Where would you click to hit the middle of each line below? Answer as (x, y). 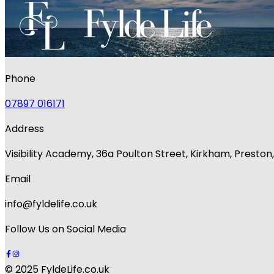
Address (24, 129)
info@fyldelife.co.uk (51, 204)
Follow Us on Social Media (65, 229)
